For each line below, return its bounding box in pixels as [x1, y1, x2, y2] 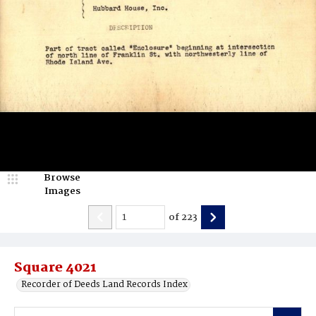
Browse [44, 170, 80, 186]
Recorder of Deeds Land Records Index [21, 277, 188, 292]
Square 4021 [14, 257, 97, 279]
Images [44, 183, 80, 199]
